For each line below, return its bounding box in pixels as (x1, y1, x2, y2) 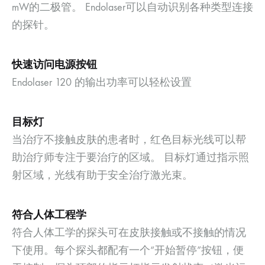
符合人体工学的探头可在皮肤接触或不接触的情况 (12, 227, 246, 240)
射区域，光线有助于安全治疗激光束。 (12, 169, 193, 182)
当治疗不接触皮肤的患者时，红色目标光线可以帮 (12, 134, 246, 147)
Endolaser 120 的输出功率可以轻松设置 (12, 76, 192, 89)
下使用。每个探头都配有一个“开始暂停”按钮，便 (12, 244, 244, 257)
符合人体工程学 (12, 208, 86, 222)
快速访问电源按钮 (12, 58, 97, 72)
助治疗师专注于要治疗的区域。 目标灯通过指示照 (12, 151, 249, 164)
